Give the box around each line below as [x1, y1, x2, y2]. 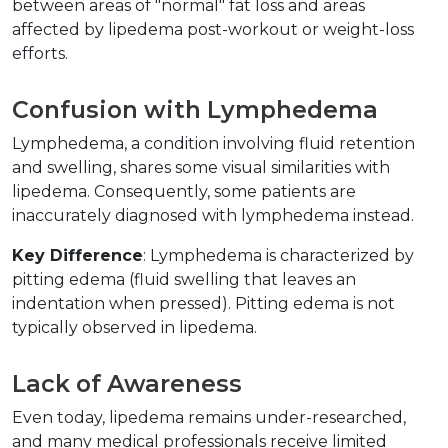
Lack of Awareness [12, 369, 254, 399]
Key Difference [12, 246, 143, 266]
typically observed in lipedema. [12, 318, 265, 338]
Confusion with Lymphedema [12, 95, 390, 125]
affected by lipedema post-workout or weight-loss [12, 20, 414, 40]
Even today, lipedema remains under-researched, [12, 408, 406, 428]
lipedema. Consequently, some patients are [12, 182, 356, 202]
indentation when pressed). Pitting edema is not [12, 294, 395, 314]
